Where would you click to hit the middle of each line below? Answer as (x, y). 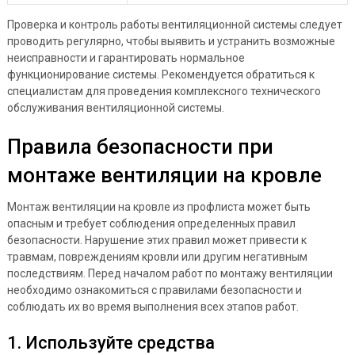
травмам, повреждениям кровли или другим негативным (157, 256)
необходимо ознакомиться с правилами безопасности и (154, 290)
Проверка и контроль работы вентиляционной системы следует (174, 24)
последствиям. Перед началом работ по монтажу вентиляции (170, 273)
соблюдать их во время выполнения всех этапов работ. (153, 306)
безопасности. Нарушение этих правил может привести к (157, 240)
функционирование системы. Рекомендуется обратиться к (160, 74)
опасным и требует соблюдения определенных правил (151, 223)
